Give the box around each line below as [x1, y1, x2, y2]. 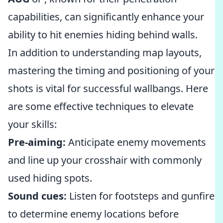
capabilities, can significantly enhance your [8, 10, 204, 23]
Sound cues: [8, 189, 67, 203]
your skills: [8, 117, 57, 131]
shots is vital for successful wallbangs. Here [8, 82, 208, 95]
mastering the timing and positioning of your [8, 64, 215, 77]
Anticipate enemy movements [66, 135, 206, 149]
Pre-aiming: [8, 135, 66, 149]
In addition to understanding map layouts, [8, 46, 202, 59]
